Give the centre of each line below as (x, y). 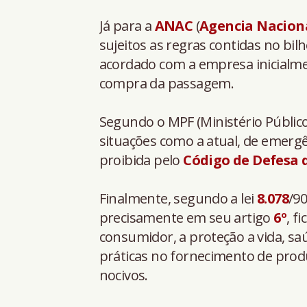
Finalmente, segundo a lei (178, 198)
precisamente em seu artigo (186, 217)
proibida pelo (141, 160)
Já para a (127, 25)
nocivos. (123, 275)
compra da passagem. (167, 83)
